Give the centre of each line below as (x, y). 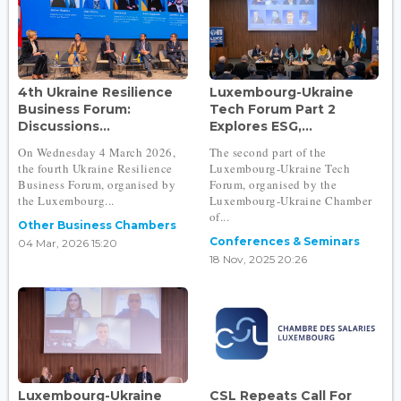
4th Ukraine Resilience (95, 93)
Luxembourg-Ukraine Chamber (290, 201)
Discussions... (64, 127)
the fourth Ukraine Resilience (95, 169)
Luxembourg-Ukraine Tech (280, 169)
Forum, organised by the (273, 185)
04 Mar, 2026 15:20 (68, 243)
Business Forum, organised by (97, 185)
